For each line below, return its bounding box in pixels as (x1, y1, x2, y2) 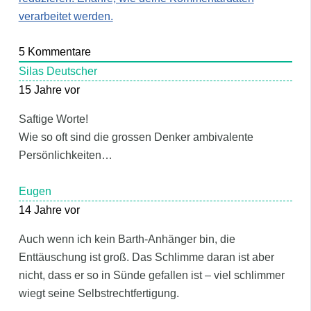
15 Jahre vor (18, 84, 80, 96)
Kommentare (24, 46, 91, 58)
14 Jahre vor (18, 203, 80, 216)
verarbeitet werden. (18, 10, 113, 22)
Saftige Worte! (18, 113, 88, 126)
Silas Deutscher (18, 65, 97, 78)
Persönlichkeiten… (18, 149, 112, 162)
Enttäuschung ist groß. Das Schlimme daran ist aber (18, 251, 274, 263)
